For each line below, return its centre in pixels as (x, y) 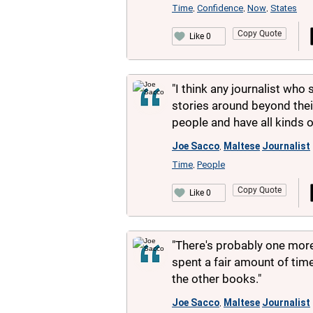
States (284, 8)
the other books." (217, 279)
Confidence (220, 8)
